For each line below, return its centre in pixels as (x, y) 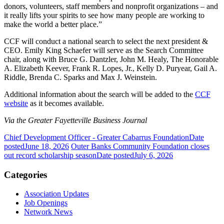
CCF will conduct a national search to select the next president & (106, 41)
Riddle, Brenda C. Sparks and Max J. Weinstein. (80, 77)
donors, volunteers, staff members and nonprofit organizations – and (111, 6)
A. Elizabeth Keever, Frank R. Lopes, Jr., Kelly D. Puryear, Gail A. (110, 68)
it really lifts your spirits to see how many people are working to (104, 15)
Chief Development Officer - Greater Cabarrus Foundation (96, 137)
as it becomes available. (68, 103)
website (16, 103)
